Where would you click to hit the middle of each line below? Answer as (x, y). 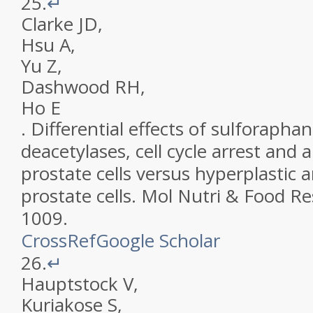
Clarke (47, 24)
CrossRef (58, 240)
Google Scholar (158, 240)
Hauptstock (70, 284)
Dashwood (65, 87)
